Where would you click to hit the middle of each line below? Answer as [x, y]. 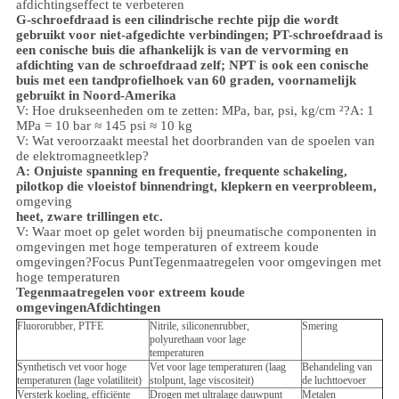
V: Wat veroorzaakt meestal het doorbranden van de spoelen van [195, 141]
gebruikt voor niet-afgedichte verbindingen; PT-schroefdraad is [199, 35]
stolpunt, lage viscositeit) [201, 381]
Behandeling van [337, 367]
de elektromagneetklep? [82, 156]
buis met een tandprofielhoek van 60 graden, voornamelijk [186, 81]
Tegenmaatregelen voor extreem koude [130, 293]
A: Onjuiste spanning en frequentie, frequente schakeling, [181, 171]
